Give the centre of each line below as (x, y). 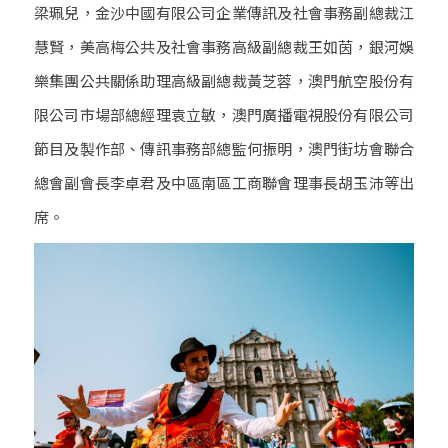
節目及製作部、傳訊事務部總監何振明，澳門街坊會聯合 (224, 148)
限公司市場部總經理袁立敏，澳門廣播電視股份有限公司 (224, 114)
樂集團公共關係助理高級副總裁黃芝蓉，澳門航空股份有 (224, 80)
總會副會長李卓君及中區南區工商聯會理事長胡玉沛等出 (224, 182)
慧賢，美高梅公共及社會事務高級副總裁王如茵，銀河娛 (224, 46)
